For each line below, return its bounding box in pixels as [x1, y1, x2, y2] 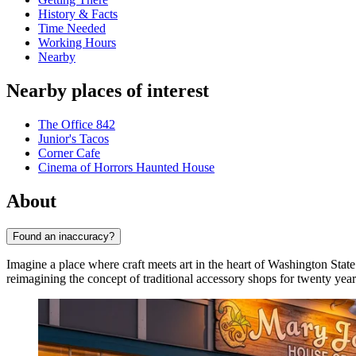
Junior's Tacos [38, 132, 109, 146]
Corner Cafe [38, 146, 100, 161]
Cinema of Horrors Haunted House [38, 161, 215, 175]
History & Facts [38, 7, 118, 21]
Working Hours [38, 36, 116, 50]
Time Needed [38, 21, 106, 36]
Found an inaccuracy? [13, 230, 114, 242]
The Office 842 [38, 118, 115, 132]
